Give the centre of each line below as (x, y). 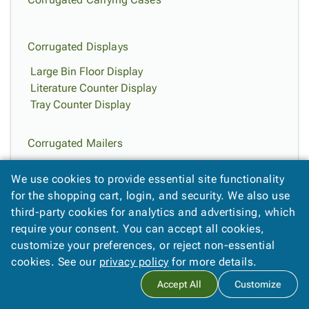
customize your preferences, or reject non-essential (143, 245)
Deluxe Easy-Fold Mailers (92, 248)
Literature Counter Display (93, 88)
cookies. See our (55, 262)
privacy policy (134, 262)
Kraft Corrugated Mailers (90, 168)
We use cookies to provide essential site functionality (148, 179)
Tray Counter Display (80, 104)
